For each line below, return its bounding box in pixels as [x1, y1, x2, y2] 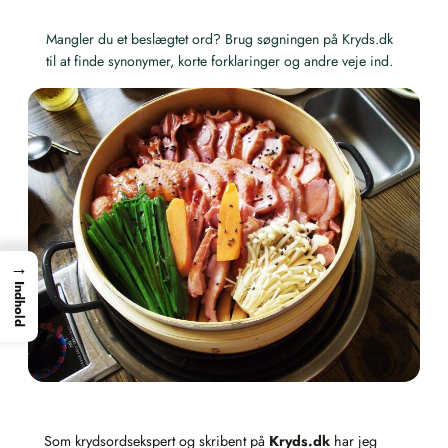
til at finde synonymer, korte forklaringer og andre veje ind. [46, 51, 393, 71]
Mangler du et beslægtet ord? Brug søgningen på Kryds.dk [46, 29, 393, 49]
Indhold [10, 280, 29, 327]
